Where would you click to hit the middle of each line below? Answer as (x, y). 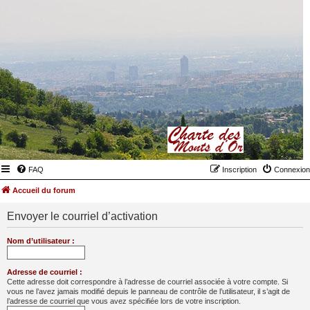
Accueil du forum (44, 190)
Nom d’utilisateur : (41, 241)
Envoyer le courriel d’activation (82, 216)
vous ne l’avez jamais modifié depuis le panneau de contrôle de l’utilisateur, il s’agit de (148, 291)
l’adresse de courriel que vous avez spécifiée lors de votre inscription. (124, 301)
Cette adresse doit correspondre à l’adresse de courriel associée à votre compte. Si (147, 282)
